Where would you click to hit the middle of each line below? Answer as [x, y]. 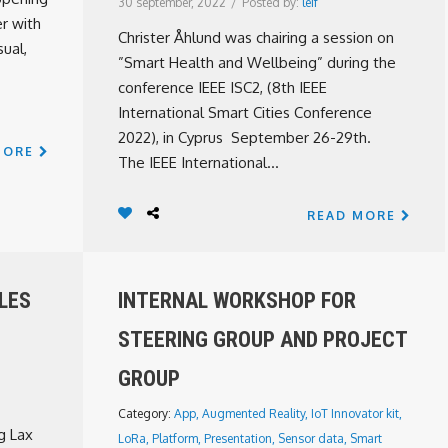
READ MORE [354, 215]
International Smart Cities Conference [245, 112]
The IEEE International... [198, 162]
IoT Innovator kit [355, 413]
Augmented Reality [253, 413]
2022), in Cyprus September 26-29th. [244, 137]
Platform [175, 438]
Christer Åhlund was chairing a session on [256, 37]
